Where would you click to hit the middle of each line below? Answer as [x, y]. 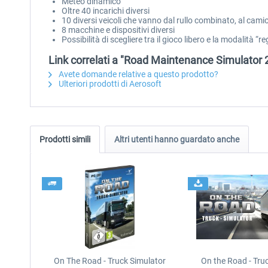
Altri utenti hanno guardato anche [177, 139]
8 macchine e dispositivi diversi [118, 30]
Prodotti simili [65, 139]
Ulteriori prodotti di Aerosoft [109, 84]
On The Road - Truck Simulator [109, 261]
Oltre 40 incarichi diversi [106, 11]
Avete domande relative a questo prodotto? [138, 74]
